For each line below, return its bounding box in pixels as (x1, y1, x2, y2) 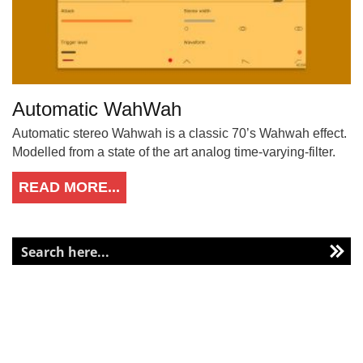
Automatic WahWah (12, 98, 181, 121)
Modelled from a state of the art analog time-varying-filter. (12, 145, 335, 160)
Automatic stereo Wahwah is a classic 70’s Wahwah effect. (12, 126, 347, 141)
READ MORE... (19, 179, 120, 196)
